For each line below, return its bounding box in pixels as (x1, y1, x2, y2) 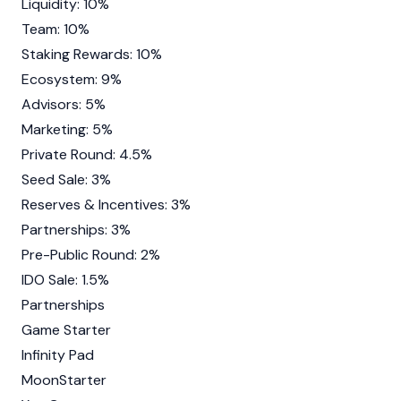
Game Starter (21, 320, 111, 339)
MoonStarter (21, 370, 107, 389)
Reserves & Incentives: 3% (21, 194, 191, 214)
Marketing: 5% (21, 119, 113, 139)
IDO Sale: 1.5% (21, 269, 109, 289)
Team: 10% (21, 19, 90, 38)
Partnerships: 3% (21, 219, 131, 239)
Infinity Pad (21, 345, 94, 364)
